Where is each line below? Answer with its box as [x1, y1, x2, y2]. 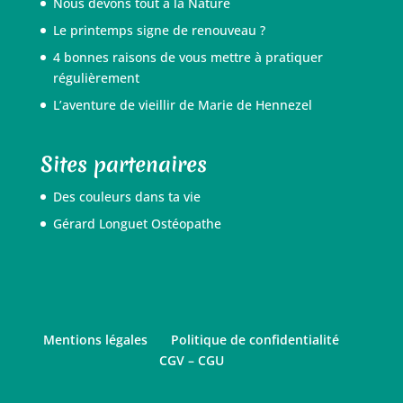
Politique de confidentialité [171, 331, 340, 349]
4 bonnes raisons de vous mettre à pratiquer [52, 48, 323, 66]
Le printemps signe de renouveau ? [52, 21, 265, 39]
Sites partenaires [40, 150, 207, 180]
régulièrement [52, 68, 139, 86]
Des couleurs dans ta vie [52, 188, 201, 206]
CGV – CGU [158, 352, 224, 370]
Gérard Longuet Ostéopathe [52, 215, 221, 233]
